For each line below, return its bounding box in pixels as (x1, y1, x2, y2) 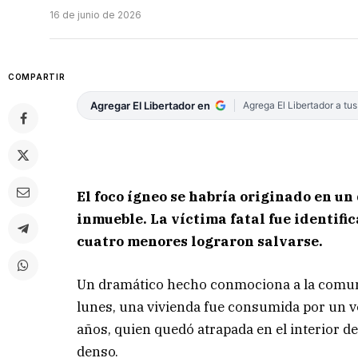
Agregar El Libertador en (90, 99, 211, 113)
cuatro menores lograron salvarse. (77, 232, 324, 250)
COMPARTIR (8, 72, 66, 82)
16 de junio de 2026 (50, 9, 141, 22)
